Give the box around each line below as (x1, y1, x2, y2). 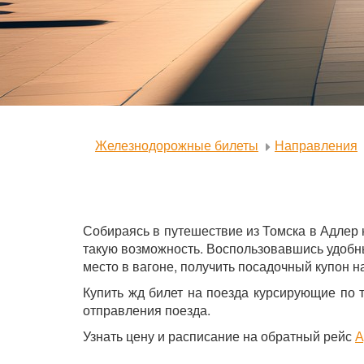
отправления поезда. (83, 300, 210, 319)
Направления (275, 136, 357, 154)
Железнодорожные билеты (95, 136, 258, 154)
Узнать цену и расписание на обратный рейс (83, 326, 355, 345)
